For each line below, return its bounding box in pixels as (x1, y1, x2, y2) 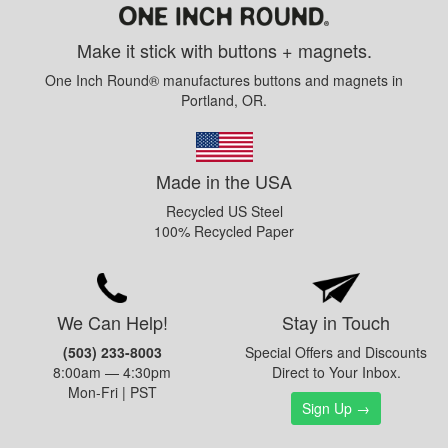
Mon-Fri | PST (67, 381, 157, 402)
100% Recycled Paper (154, 220, 294, 241)
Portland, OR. (181, 90, 267, 111)
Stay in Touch (282, 308, 390, 335)
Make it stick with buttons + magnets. (76, 37, 372, 64)
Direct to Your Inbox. (271, 361, 401, 382)
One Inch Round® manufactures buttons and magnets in (45, 70, 403, 91)
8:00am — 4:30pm (53, 361, 171, 382)
